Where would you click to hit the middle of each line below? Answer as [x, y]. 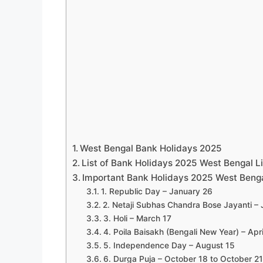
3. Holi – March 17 [137, 219]
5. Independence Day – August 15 [169, 246]
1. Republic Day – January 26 [156, 192]
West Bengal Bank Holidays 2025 [151, 149]
